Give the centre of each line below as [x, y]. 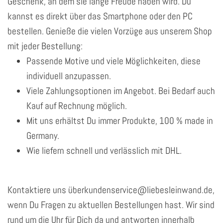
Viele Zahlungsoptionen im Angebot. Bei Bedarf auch [121, 91]
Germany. [43, 136]
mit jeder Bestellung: [45, 46]
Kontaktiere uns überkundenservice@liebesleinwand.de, [111, 190]
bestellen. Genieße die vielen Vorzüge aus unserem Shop [110, 31]
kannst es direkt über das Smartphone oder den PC [100, 16]
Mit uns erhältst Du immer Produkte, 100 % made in [120, 121]
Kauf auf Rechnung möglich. [77, 106]
